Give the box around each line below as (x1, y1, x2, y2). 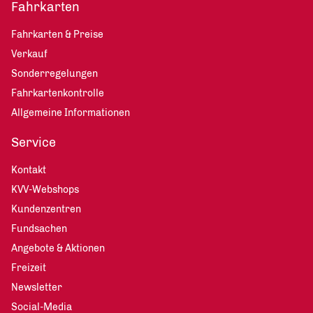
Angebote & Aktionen (11, 242, 105, 254)
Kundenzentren (11, 203, 81, 215)
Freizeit (11, 262, 46, 274)
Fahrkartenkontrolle (11, 87, 104, 99)
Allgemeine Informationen (11, 107, 130, 119)
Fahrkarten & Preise (11, 29, 103, 41)
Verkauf (11, 48, 48, 60)
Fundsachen (11, 223, 67, 235)
